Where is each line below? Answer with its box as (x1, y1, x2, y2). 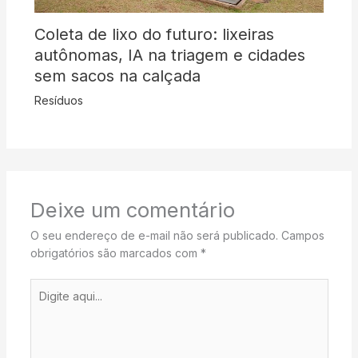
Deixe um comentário (30, 197, 235, 222)
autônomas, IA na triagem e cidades (34, 45, 305, 65)
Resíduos (34, 93, 83, 107)
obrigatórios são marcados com (30, 245, 201, 260)
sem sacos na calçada (34, 66, 201, 86)
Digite (29, 279, 60, 293)
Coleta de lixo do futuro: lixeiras (34, 24, 274, 44)
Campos (280, 228, 324, 242)
